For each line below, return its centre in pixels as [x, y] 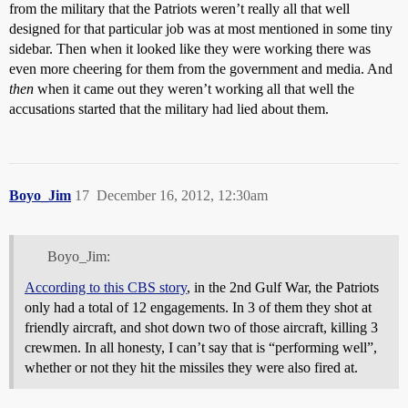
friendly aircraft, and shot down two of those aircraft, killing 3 [201, 327]
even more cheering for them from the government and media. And [201, 68]
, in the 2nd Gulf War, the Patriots [283, 287]
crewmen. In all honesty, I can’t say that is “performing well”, [201, 347]
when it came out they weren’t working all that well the [194, 88]
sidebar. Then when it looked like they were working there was [190, 48]
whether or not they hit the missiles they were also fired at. [191, 367]
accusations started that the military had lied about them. [169, 108]
